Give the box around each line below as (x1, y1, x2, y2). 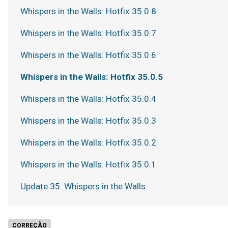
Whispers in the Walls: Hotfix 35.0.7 (20, 28, 156, 38)
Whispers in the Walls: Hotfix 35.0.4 (20, 94, 156, 104)
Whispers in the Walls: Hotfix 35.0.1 (20, 159, 156, 169)
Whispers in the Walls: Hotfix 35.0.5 (20, 72, 163, 82)
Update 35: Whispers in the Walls (20, 181, 146, 191)
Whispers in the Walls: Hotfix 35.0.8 (20, 6, 156, 16)
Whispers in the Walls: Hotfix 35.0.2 (20, 137, 156, 148)
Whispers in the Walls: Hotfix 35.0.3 (20, 116, 156, 126)
